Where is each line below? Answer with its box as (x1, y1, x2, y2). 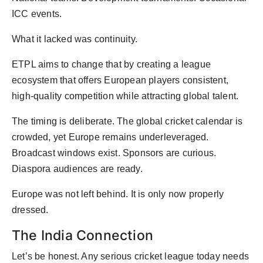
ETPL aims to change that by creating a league (12, 59, 211, 70)
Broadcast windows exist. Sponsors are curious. (12, 148, 217, 159)
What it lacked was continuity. (12, 34, 137, 45)
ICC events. (12, 9, 62, 19)
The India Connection (12, 227, 153, 244)
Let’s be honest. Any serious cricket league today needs (12, 251, 249, 262)
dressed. (12, 205, 49, 215)
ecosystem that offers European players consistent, (12, 75, 229, 86)
